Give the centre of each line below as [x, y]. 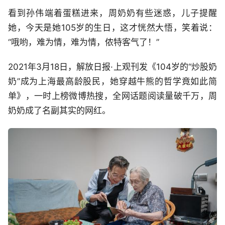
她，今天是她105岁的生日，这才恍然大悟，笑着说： [113, 28]
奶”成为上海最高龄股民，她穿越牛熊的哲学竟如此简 [113, 82]
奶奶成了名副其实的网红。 [59, 111]
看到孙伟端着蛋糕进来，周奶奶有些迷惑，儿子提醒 [113, 13]
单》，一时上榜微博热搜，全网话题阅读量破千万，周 [113, 96]
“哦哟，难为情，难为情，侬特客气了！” [84, 42]
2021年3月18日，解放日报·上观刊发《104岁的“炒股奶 [113, 67]
